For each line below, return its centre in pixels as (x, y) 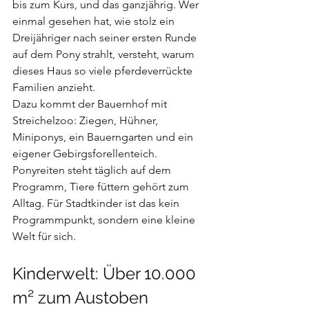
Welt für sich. (44, 236)
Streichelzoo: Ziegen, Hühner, (87, 120)
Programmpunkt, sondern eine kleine (105, 220)
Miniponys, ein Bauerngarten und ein (104, 137)
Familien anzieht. (54, 87)
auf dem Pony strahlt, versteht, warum (105, 54)
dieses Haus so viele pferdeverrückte (104, 71)
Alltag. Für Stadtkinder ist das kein (97, 203)
